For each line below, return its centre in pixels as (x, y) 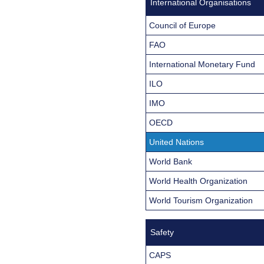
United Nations (176, 142)
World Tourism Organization (201, 200)
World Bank (171, 161)
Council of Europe (182, 25)
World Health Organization (198, 181)
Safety (162, 232)
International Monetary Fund (202, 64)
